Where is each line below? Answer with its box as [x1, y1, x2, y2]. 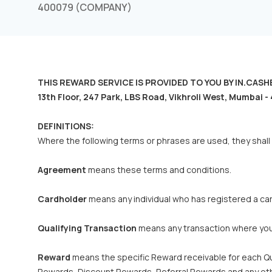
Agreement [38, 164, 86, 175]
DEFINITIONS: [38, 120, 94, 132]
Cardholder [38, 193, 87, 205]
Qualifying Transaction [38, 222, 137, 234]
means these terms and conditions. [86, 164, 231, 175]
